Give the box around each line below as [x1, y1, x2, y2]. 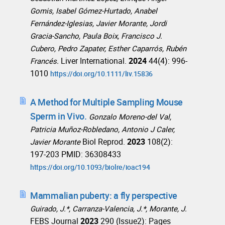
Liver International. [61, 55, 127, 67]
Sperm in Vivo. [30, 110, 87, 123]
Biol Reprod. [82, 136, 125, 148]
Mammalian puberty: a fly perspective [30, 189, 178, 202]
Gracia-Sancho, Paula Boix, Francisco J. [30, 31, 162, 41]
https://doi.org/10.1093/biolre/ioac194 [30, 162, 150, 172]
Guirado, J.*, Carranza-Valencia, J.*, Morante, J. [30, 203, 187, 214]
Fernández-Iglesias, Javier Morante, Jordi [30, 18, 167, 29]
